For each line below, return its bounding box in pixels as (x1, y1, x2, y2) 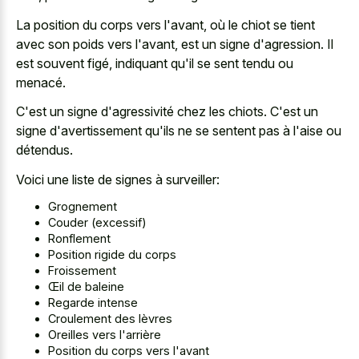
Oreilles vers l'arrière (48, 328, 161, 342)
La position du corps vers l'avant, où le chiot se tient (16, 16, 315, 33)
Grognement (48, 200, 117, 214)
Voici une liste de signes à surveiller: (16, 171, 220, 188)
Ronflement (48, 232, 111, 246)
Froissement (48, 264, 116, 278)
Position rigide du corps (48, 248, 176, 262)
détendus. (16, 142, 73, 159)
